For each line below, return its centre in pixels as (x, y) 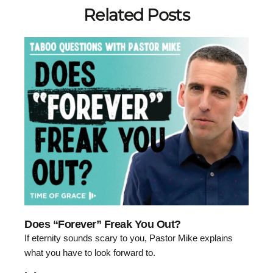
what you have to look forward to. (90, 253)
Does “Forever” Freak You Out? (103, 225)
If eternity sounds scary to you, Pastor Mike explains (129, 238)
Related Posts (136, 15)
